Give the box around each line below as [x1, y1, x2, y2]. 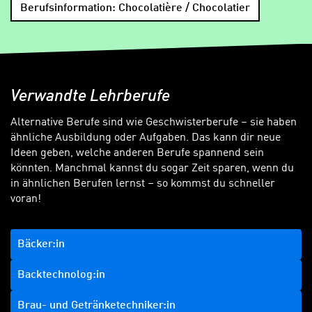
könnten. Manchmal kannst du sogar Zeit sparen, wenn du [10, 163, 294, 175]
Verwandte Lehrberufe [10, 88, 170, 106]
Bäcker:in [17, 239, 65, 251]
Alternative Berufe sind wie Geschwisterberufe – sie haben [10, 117, 297, 129]
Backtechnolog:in [17, 270, 105, 281]
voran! [10, 194, 41, 205]
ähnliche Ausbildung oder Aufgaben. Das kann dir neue [10, 132, 281, 144]
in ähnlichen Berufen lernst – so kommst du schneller [10, 178, 275, 190]
